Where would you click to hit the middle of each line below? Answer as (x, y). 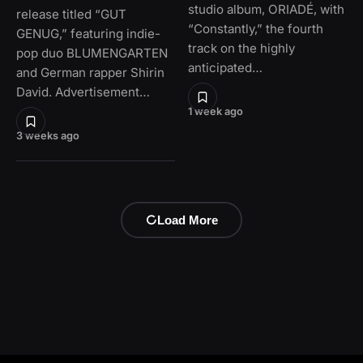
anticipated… (225, 67)
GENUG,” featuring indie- (88, 34)
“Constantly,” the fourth (256, 28)
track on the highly (241, 48)
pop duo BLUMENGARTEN (92, 53)
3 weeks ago (48, 136)
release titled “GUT (71, 15)
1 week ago (216, 111)
